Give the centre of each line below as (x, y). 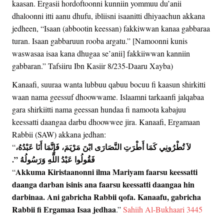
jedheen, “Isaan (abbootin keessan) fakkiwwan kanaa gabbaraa (111, 28)
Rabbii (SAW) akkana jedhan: (59, 134)
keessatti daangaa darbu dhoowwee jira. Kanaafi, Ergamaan (106, 122)
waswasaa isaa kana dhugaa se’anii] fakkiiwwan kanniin (101, 53)
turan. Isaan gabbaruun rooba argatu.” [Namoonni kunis (100, 41)
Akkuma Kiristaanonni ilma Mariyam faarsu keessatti (106, 172)
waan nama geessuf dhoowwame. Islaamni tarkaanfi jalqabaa (108, 97)
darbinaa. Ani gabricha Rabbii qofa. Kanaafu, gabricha (106, 197)
